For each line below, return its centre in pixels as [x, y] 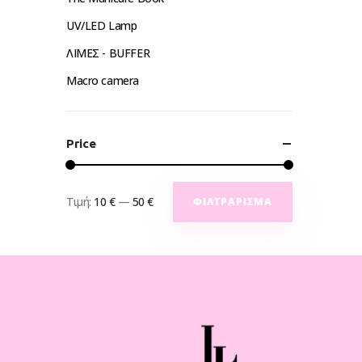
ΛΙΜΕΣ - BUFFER [108, 53]
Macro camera [103, 80]
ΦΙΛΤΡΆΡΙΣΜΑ [233, 202]
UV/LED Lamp [102, 25]
